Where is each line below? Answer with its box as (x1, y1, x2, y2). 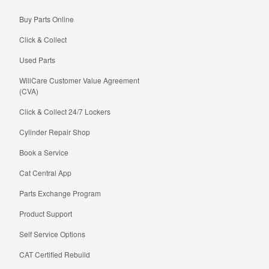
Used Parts (19, 54, 55, 65)
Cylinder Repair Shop (19, 126, 90, 137)
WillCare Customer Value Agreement (19, 74, 139, 85)
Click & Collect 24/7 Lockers (19, 106, 110, 116)
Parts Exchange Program (19, 187, 101, 198)
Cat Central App (19, 167, 71, 178)
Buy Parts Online (19, 13, 74, 24)
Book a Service (19, 147, 68, 157)
